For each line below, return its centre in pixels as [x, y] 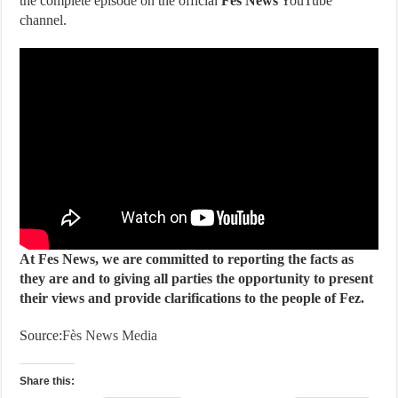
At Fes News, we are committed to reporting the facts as [187, 259]
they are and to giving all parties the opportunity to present [197, 279]
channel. [44, 20]
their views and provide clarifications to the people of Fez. [192, 298]
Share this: [48, 382]
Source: [41, 336]
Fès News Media [110, 336]
